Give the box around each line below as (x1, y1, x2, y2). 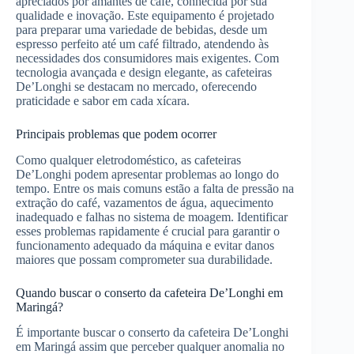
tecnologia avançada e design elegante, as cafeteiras (16, 65, 272, 79)
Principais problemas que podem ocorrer (16, 126, 217, 141)
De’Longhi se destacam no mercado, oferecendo (16, 79, 257, 93)
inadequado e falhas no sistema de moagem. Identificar (16, 209, 288, 224)
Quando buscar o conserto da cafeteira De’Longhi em (16, 285, 283, 299)
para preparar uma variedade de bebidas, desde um (16, 22, 267, 36)
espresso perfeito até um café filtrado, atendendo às (16, 36, 269, 51)
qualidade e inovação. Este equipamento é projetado (16, 8, 274, 22)
